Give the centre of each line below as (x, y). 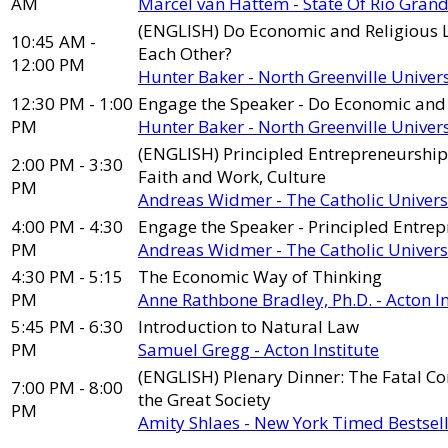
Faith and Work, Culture (232, 176)
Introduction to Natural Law (248, 326)
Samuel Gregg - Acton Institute (258, 349)
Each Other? (185, 53)
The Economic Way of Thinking (260, 276)
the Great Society (204, 399)
